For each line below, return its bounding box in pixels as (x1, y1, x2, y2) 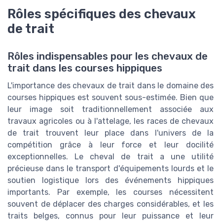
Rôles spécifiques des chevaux (7, 6, 196, 22)
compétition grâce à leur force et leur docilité (7, 140, 214, 150)
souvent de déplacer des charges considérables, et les (7, 199, 214, 209)
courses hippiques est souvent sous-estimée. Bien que (7, 93, 214, 103)
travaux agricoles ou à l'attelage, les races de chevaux (7, 116, 214, 126)
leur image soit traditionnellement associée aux (7, 105, 214, 114)
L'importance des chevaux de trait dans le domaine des (7, 81, 214, 91)
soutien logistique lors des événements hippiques (7, 176, 214, 185)
